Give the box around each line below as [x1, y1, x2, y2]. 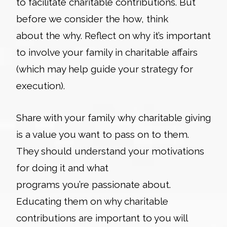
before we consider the [16, 13, 123, 24]
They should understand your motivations [16, 145, 204, 157]
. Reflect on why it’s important [81, 29, 211, 41]
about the [16, 29, 63, 41]
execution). [16, 80, 67, 91]
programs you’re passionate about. [16, 178, 171, 190]
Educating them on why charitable [16, 195, 168, 207]
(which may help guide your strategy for [16, 63, 193, 74]
